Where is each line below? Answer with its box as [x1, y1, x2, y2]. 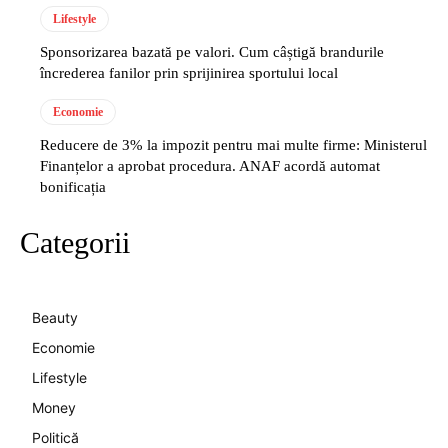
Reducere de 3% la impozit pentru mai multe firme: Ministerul [40, 136, 427, 153]
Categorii [20, 225, 130, 259]
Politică [32, 428, 79, 446]
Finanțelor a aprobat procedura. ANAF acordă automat [40, 157, 380, 174]
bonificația [40, 178, 106, 195]
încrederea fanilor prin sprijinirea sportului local [40, 64, 338, 81]
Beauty [32, 308, 78, 326]
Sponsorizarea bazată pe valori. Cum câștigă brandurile [40, 43, 384, 60]
